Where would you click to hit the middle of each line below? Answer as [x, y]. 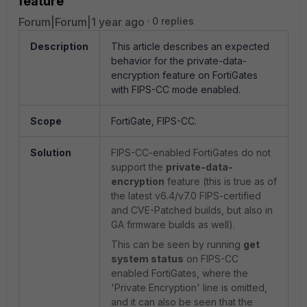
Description [59, 46]
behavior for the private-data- [179, 61]
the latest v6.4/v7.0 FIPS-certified [186, 196]
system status [147, 259]
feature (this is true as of [221, 181]
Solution [51, 152]
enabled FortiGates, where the [180, 273]
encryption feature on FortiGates [184, 75]
